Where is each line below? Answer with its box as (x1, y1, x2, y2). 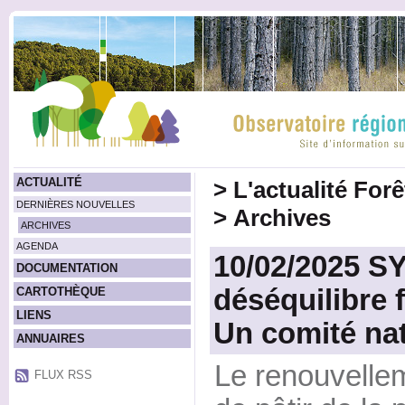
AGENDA (15, 240, 58, 251)
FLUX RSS (33, 367, 92, 381)
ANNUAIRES (15, 332, 85, 345)
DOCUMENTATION (15, 261, 118, 275)
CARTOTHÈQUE (15, 285, 106, 298)
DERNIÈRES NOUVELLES (15, 199, 135, 210)
